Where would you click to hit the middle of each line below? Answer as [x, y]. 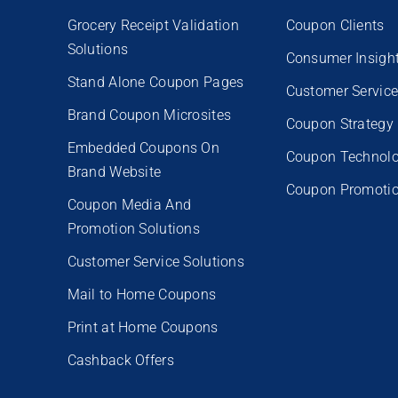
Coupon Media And [129, 204]
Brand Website [114, 171]
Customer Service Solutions [156, 261]
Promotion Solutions [134, 228]
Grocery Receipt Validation [153, 25]
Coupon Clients [335, 25]
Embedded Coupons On [143, 147]
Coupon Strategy [339, 123]
